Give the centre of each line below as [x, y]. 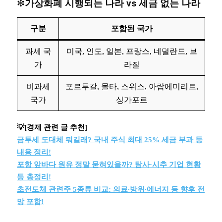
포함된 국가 [132, 28]
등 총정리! [34, 177]
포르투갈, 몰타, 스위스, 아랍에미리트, [132, 86]
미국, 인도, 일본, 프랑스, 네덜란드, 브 [132, 51]
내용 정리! [34, 152]
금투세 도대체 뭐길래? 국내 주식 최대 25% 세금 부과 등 [110, 140]
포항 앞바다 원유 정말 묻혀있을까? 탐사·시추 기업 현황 [109, 165]
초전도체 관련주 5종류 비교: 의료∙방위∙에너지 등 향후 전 [111, 189]
